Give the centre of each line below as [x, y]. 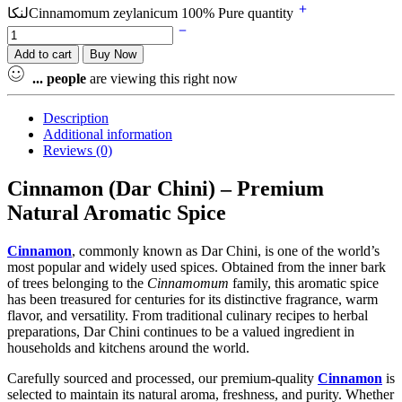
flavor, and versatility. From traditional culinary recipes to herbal [188, 315]
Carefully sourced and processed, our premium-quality [162, 378]
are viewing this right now [162, 78]
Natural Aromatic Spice [117, 212]
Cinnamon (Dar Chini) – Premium [166, 188]
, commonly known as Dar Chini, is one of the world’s [226, 250]
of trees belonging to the [77, 283]
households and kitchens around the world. [128, 347]
